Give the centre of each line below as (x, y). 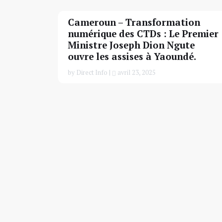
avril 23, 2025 (136, 73)
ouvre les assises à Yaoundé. (132, 57)
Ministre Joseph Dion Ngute (131, 45)
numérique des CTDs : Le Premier (143, 34)
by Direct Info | (90, 73)
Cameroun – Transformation (134, 23)
